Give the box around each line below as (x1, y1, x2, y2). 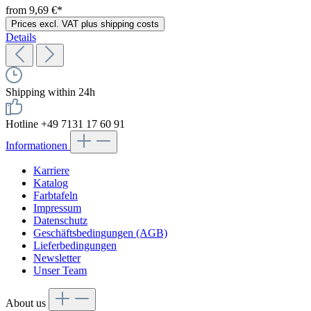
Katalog (33, 177, 68, 190)
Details (6, 31, 36, 44)
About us (6, 297, 49, 310)
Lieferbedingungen (33, 239, 117, 252)
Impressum (33, 202, 81, 215)
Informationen (6, 140, 70, 152)
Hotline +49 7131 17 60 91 (6, 118, 125, 131)
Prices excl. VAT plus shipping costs (11, 19, 159, 30)
